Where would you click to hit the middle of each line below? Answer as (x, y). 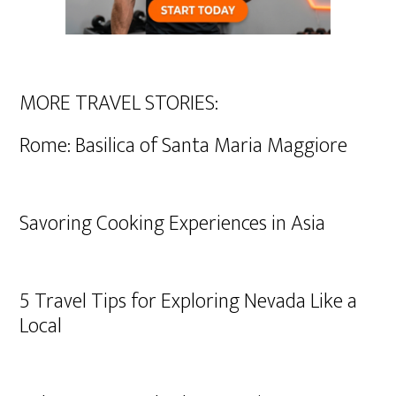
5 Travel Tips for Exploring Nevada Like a (189, 301)
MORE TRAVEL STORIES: (119, 103)
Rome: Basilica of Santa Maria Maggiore (184, 146)
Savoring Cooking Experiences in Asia (173, 224)
